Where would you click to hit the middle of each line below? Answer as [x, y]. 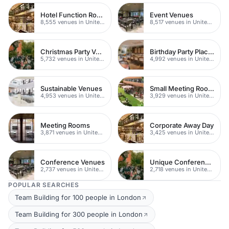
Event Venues [171, 15]
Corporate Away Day [182, 125]
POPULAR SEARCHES [44, 185]
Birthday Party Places [211, 51]
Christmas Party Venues [99, 51]
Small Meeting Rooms [211, 88]
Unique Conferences [208, 162]
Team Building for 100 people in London [78, 197]
